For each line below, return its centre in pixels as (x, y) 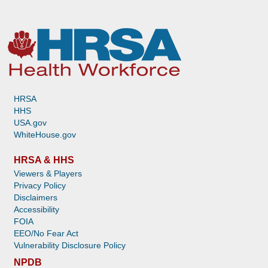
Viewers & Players (48, 174)
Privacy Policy (40, 186)
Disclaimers (36, 198)
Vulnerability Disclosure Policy (70, 246)
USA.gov (30, 123)
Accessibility (36, 210)
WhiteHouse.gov (45, 135)
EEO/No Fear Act (46, 234)
